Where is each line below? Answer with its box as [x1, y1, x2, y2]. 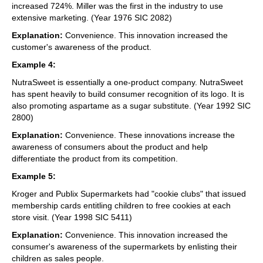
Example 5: [12, 171, 56, 181]
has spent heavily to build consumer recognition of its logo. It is [12, 89, 244, 99]
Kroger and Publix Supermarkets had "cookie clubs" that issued [12, 188, 246, 198]
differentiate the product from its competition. [12, 153, 178, 163]
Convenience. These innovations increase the [63, 130, 235, 140]
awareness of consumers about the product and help [12, 141, 208, 151]
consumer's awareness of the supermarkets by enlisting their [12, 241, 237, 251]
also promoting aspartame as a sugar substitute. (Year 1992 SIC [12, 100, 251, 110]
